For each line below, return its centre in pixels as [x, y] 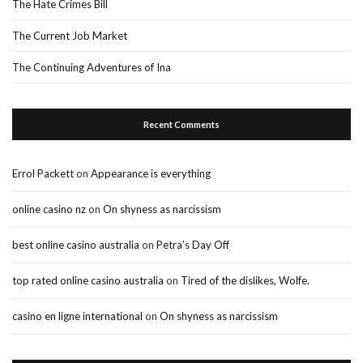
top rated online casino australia [88, 281]
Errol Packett [43, 174]
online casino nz [49, 209]
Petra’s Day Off [193, 245]
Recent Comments [181, 125]
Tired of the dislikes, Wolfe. [245, 281]
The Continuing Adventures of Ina [92, 68]
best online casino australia [76, 245]
